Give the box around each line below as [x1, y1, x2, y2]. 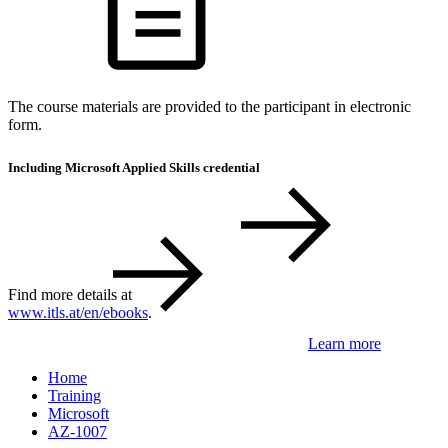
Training [48, 386, 101, 404]
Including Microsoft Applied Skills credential [8, 160, 260, 176]
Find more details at [8, 286, 136, 304]
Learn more [308, 334, 381, 352]
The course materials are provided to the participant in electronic [8, 98, 411, 116]
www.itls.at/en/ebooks [8, 304, 148, 322]
